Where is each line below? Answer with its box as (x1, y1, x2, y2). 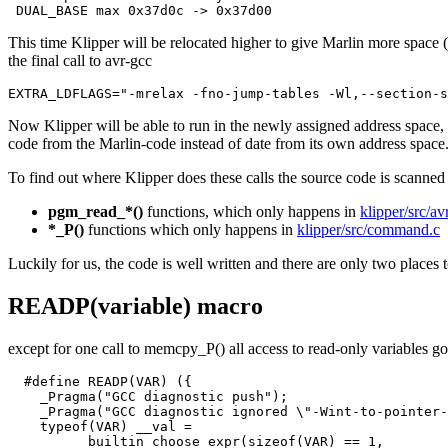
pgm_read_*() (48, 202, 143, 220)
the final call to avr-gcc (8, 51, 152, 69)
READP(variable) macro (8, 292, 263, 319)
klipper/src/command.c (297, 220, 440, 238)
